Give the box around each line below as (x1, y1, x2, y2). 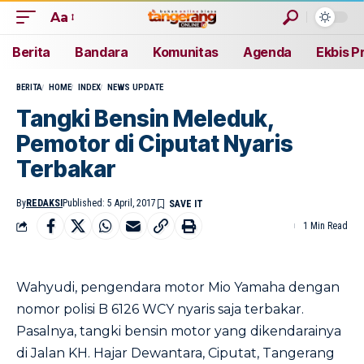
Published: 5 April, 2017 (63, 197, 156, 209)
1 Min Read (303, 220, 348, 232)
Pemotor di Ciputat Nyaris (16, 130, 293, 158)
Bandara (75, 44, 128, 60)
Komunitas (152, 44, 219, 60)
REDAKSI (26, 197, 63, 209)
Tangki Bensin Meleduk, (16, 105, 275, 132)
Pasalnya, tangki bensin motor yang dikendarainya (16, 323, 341, 339)
